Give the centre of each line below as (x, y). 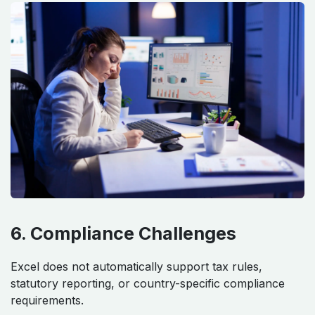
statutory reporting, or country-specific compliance (148, 284)
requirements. (47, 301)
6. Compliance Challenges (123, 234)
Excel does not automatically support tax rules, (136, 267)
